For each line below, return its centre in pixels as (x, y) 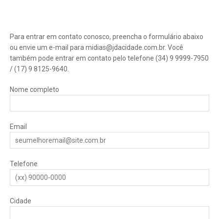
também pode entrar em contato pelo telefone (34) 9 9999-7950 (109, 58)
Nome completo (34, 89)
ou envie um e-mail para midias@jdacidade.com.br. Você (97, 47)
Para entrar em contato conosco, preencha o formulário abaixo (107, 37)
